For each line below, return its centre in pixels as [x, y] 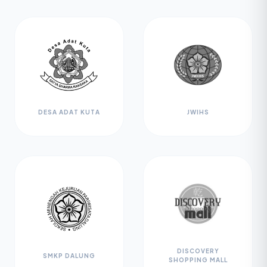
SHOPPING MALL [198, 260]
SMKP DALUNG [69, 255]
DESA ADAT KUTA [69, 112]
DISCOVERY [198, 251]
